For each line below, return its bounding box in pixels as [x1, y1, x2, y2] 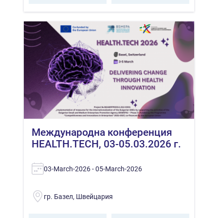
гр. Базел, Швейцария [44, 192, 113, 200]
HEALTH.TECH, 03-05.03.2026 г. [32, 138, 181, 150]
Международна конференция [32, 126, 172, 138]
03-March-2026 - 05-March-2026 [44, 164, 142, 173]
